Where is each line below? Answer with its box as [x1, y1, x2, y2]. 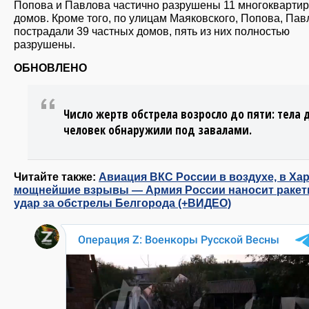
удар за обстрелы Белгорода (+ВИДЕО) [14, 197, 231, 210]
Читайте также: [14, 170, 99, 183]
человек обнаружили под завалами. [63, 122, 252, 139]
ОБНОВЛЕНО [14, 61, 87, 74]
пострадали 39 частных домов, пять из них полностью [14, 24, 290, 37]
